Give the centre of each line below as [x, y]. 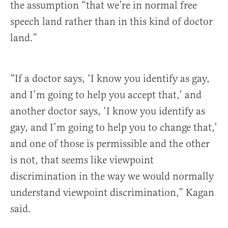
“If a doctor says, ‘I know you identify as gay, [110, 79]
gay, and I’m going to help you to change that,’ [114, 128]
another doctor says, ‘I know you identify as [108, 111]
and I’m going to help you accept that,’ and [106, 95]
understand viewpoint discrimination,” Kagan [112, 193]
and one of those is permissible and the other [110, 144]
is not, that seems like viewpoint [82, 160]
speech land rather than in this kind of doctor [111, 22]
